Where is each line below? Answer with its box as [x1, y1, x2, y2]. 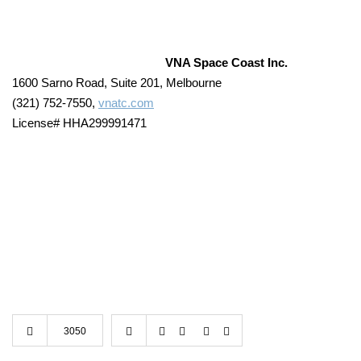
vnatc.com [98, 96, 154, 110]
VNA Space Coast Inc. [165, 56, 288, 70]
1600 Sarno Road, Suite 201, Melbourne [12, 76, 222, 90]
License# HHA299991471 [12, 116, 147, 131]
